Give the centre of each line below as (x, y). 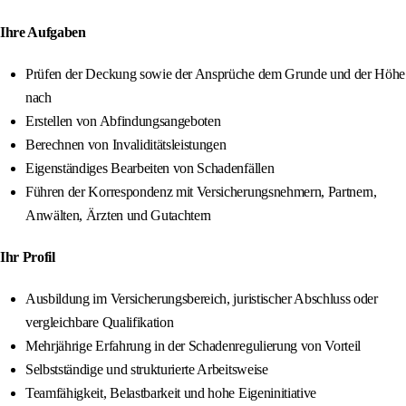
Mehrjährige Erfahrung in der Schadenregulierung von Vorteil (193, 346)
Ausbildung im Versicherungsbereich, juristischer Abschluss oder (202, 299)
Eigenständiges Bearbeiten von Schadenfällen (150, 169)
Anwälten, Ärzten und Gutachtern (119, 216)
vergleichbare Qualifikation (100, 323)
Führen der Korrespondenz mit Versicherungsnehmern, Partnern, (201, 192)
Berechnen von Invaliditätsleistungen (126, 145)
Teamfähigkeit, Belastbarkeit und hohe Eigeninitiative (171, 393)
